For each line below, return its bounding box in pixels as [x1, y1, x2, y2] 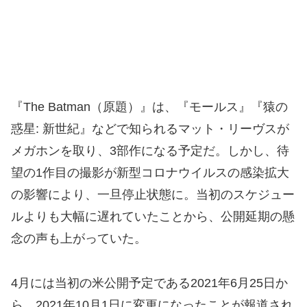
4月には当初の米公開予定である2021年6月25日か [11, 275, 288, 290]
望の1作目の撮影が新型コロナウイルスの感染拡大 [11, 166, 289, 180]
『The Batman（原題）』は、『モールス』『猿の [11, 100, 288, 114]
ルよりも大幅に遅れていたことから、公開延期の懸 [11, 210, 295, 224]
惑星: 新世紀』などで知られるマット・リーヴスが [11, 122, 289, 136]
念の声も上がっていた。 [11, 232, 147, 246]
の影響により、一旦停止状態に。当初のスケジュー [11, 188, 295, 202]
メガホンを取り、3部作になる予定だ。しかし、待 [11, 144, 289, 158]
